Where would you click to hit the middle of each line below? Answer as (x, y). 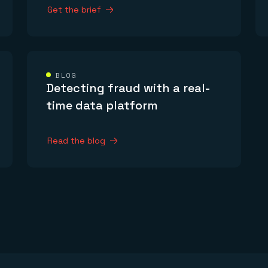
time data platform (102, 106)
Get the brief (74, 10)
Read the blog (77, 141)
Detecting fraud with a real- (128, 88)
